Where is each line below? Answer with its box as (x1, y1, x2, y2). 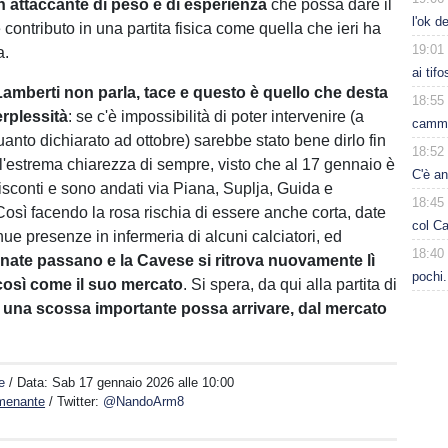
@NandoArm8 (103, 394, 185, 409)
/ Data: (9, 375, 53, 390)
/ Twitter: (49, 394, 104, 409)
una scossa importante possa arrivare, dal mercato (3, 300, 388, 317)
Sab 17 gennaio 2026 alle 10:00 (52, 375, 235, 390)
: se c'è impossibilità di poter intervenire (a (68, 108, 365, 125)
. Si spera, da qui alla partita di (183, 276, 398, 293)
